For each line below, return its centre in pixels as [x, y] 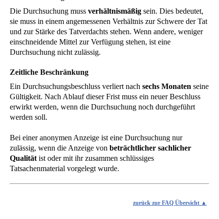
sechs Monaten [167, 86]
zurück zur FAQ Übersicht [167, 203]
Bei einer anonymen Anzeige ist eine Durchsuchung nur [96, 137]
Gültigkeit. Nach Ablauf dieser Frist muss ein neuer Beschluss [105, 96]
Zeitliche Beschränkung [49, 72]
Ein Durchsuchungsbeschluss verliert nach [76, 86]
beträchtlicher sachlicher [150, 148]
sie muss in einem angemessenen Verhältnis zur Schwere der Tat [109, 21]
